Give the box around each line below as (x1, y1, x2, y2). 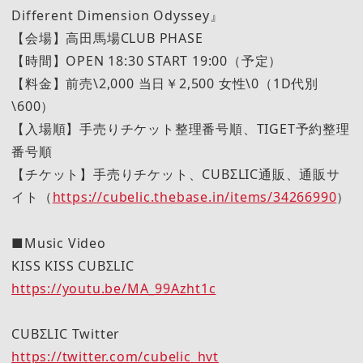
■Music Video (11, 233, 106, 252)
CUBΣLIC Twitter (11, 324, 121, 343)
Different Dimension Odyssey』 (11, 6, 224, 25)
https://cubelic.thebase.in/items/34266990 (52, 188, 337, 207)
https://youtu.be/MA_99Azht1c (11, 279, 216, 297)
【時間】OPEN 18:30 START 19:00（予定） (11, 52, 283, 70)
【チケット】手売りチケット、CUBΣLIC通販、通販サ (11, 165, 340, 184)
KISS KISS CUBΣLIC (11, 256, 135, 275)
